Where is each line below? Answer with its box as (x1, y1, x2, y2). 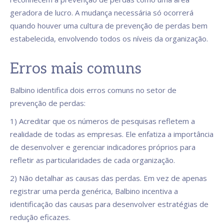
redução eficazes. (10, 212, 70, 222)
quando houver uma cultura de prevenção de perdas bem (10, 20, 207, 30)
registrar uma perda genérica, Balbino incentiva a (10, 186, 178, 196)
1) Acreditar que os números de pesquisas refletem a (10, 116, 195, 126)
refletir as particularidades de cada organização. (10, 155, 175, 165)
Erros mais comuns (10, 60, 141, 78)
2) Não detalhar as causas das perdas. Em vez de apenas (10, 173, 207, 183)
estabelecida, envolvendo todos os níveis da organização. (10, 33, 208, 43)
